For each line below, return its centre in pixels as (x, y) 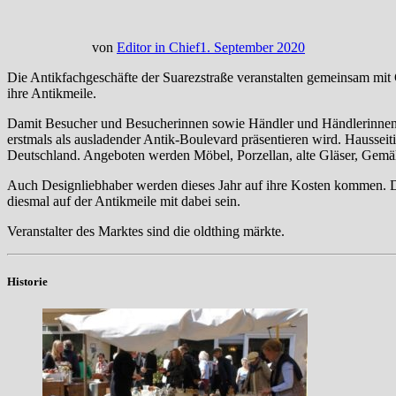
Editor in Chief (158, 47)
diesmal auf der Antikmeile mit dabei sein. (124, 201)
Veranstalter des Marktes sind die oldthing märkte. (146, 231)
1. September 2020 (252, 47)
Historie (27, 281)
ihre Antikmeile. (52, 93)
